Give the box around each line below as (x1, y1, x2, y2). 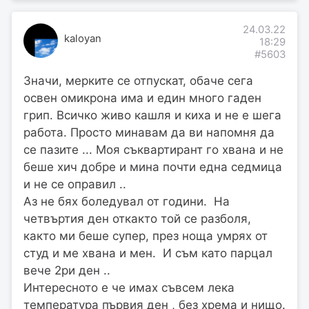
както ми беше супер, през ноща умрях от (23, 228, 268, 243)
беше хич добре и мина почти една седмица (23, 159, 282, 174)
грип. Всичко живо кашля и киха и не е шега (23, 108, 281, 122)
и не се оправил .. (23, 177, 126, 191)
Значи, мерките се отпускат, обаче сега (23, 73, 253, 88)
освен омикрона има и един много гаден (23, 90, 261, 105)
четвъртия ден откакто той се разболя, (23, 211, 251, 226)
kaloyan (63, 32, 101, 45)
